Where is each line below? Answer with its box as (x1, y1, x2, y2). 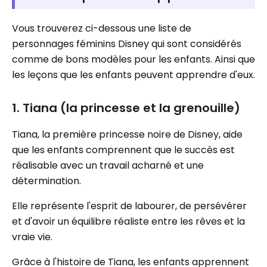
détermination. (12, 174, 81, 188)
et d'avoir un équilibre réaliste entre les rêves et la (12, 215, 245, 228)
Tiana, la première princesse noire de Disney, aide (12, 128, 243, 141)
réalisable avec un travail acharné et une (12, 159, 204, 172)
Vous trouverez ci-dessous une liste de (12, 21, 191, 35)
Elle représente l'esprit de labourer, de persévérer (12, 199, 247, 213)
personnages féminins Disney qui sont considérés (12, 37, 241, 51)
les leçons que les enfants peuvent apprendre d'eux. (12, 68, 255, 82)
